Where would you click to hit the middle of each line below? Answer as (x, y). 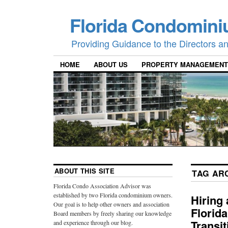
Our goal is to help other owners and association (111, 204)
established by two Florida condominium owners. (113, 195)
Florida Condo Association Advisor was (102, 186)
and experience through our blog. (93, 223)
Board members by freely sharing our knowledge (112, 213)
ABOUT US (111, 65)
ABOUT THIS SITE (84, 171)
